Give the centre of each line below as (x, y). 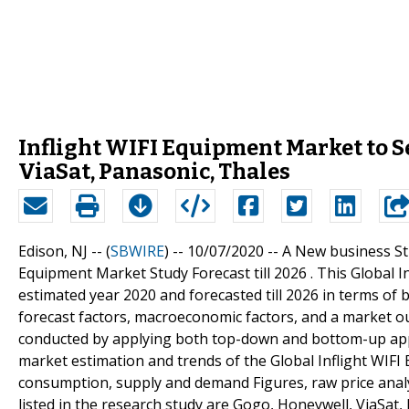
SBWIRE (137, 251)
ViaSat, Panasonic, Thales (154, 171)
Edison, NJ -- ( (64, 251)
